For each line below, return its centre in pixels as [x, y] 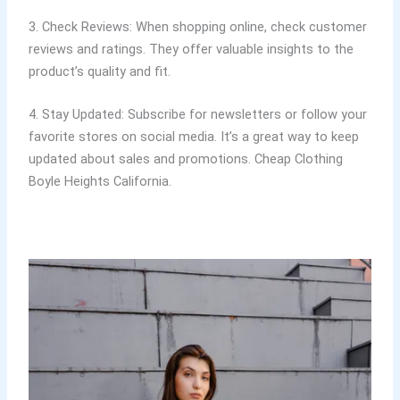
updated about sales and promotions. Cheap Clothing [185, 159]
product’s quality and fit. [99, 71]
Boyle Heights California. [100, 182]
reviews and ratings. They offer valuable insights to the [191, 49]
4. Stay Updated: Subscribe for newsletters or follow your [197, 115]
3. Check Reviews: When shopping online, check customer [197, 26]
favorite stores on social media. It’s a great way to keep [193, 137]
